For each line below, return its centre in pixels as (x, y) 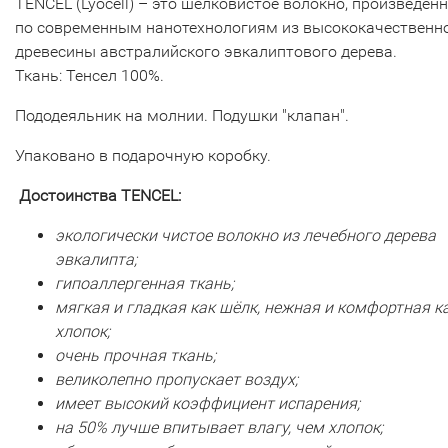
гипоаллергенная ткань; (144, 283)
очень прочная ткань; (135, 355)
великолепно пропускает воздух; (176, 379)
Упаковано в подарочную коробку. (143, 155)
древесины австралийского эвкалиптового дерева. (206, 51)
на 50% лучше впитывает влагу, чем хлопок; (219, 427)
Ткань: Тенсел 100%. (89, 75)
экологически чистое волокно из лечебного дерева (245, 235)
